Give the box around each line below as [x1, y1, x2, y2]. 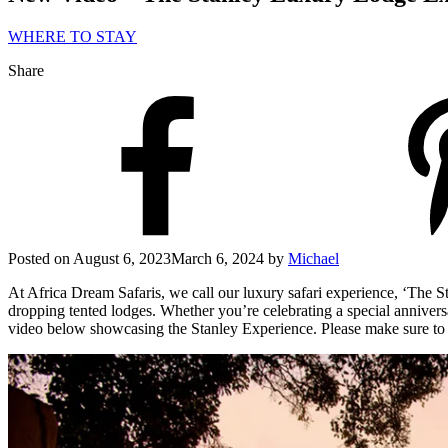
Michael [288, 249, 339, 267]
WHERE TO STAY [8, 27, 137, 45]
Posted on [8, 249, 70, 267]
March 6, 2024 [171, 249, 264, 267]
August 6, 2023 [73, 249, 171, 267]
